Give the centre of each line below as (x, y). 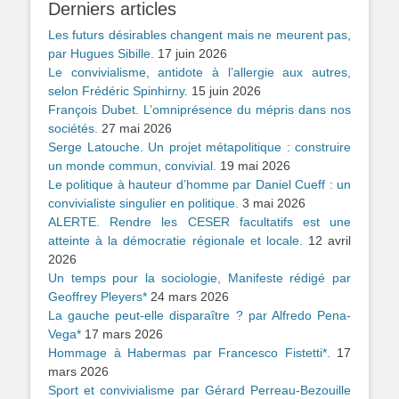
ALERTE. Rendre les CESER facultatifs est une (199, 221)
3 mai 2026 (274, 203)
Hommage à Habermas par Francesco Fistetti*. (189, 352)
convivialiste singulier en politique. (143, 203)
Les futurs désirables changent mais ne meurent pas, (199, 34)
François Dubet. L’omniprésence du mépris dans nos (199, 109)
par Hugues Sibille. (101, 53)
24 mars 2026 (190, 296)
